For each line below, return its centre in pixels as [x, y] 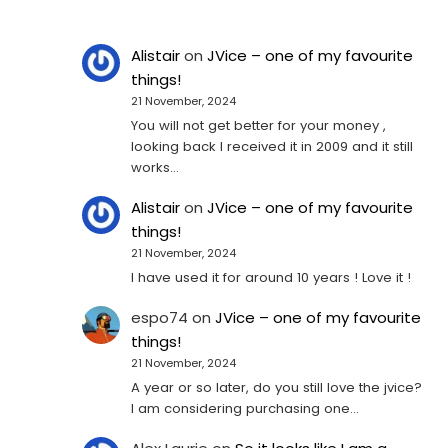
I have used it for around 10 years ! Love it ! [271, 277]
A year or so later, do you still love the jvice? [277, 387]
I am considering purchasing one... [245, 408]
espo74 [160, 318]
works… [155, 167]
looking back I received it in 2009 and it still [272, 146]
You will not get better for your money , [259, 125]
